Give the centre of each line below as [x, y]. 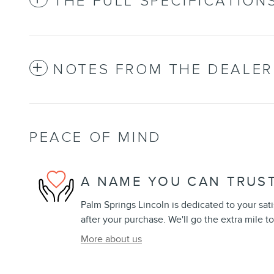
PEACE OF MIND [96, 138]
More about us [111, 239]
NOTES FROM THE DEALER [163, 70]
